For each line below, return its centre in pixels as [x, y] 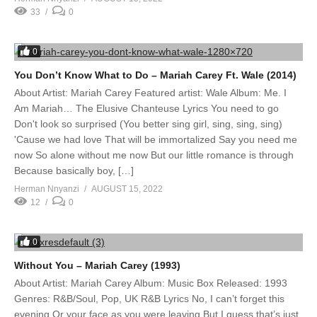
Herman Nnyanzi [47, 189]
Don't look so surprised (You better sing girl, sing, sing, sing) [148, 124]
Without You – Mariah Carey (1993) [97, 265]
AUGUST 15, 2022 [127, 189]
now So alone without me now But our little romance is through [154, 155]
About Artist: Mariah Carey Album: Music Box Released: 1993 [151, 283]
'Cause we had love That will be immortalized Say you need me [156, 139]
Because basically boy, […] [74, 171]
